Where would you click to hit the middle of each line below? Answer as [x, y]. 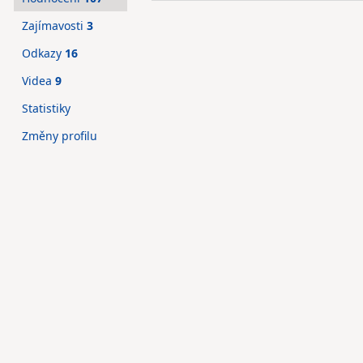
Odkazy [43, 53]
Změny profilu [60, 136]
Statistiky [46, 108]
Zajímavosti [54, 26]
